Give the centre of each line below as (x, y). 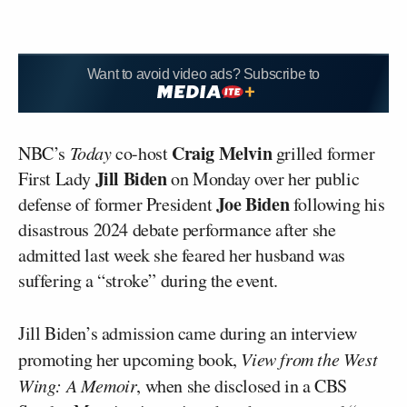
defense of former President (117, 203)
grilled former (323, 153)
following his (337, 203)
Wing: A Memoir (78, 385)
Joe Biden (253, 203)
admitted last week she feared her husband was (182, 254)
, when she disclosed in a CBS (242, 385)
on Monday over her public (263, 178)
